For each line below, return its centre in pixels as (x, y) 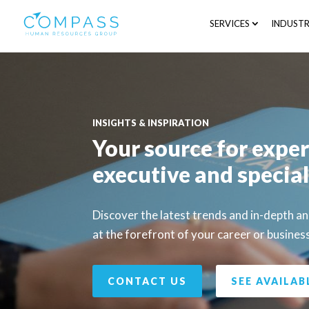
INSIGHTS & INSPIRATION (151, 123)
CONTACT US (148, 281)
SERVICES (230, 23)
